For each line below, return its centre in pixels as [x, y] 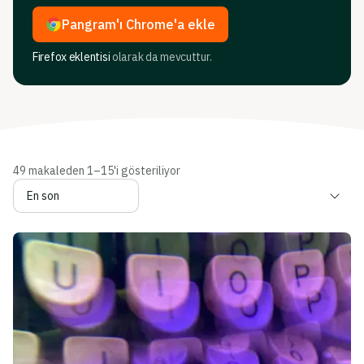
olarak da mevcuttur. [161, 57]
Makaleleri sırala [62, 204]
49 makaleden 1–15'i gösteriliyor [97, 171]
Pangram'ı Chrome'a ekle [139, 24]
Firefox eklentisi [71, 57]
